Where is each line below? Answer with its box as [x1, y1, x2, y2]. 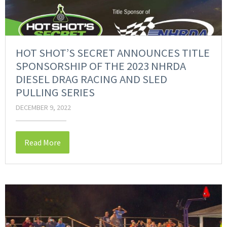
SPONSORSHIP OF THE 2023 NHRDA [16, 59, 186, 73]
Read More [24, 137, 61, 148]
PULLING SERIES [16, 85, 95, 100]
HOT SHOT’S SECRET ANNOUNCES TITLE [16, 46, 210, 60]
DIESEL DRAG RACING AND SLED [16, 72, 167, 87]
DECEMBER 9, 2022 [16, 103, 71, 112]
